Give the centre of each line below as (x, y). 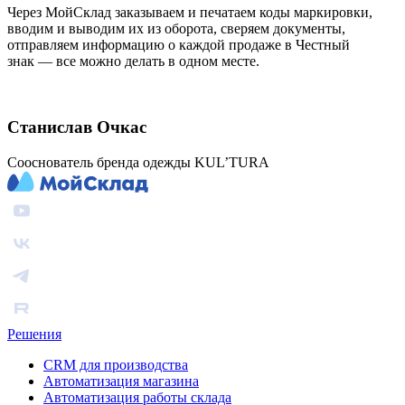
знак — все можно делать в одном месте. (133, 61)
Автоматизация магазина (121, 381)
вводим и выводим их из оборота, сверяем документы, (176, 29)
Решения (34, 334)
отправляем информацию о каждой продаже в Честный (179, 45)
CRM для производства (116, 364)
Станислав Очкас (77, 127)
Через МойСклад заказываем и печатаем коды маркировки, (190, 13)
